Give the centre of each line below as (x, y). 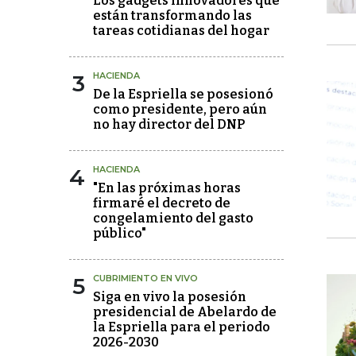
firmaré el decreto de (162, 203)
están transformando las (172, 15)
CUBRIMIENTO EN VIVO (145, 278)
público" (120, 233)
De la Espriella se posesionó (183, 94)
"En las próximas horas (167, 188)
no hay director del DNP (169, 124)
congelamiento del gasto (173, 218)
